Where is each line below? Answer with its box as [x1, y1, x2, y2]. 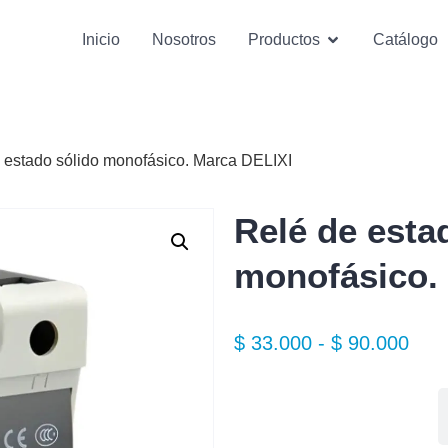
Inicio [82, 31, 120, 48]
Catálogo [373, 31, 438, 48]
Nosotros [152, 31, 216, 48]
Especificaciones [269, 406, 403, 426]
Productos [248, 31, 320, 48]
